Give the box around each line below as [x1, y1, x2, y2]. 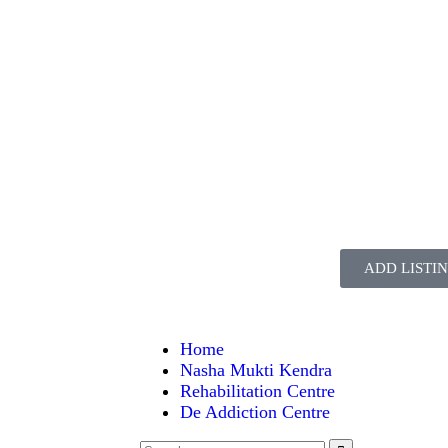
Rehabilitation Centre [180, 381, 335, 401]
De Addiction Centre [180, 402, 330, 422]
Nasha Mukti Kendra [180, 360, 332, 380]
